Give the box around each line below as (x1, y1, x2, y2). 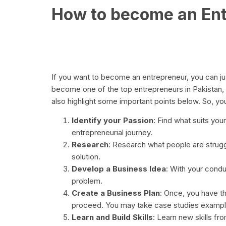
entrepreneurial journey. (72, 128, 152, 138)
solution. (72, 152, 100, 162)
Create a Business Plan (72, 188, 160, 198)
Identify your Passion (72, 116, 153, 126)
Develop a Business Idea (72, 164, 166, 174)
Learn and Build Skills (72, 212, 153, 222)
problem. (72, 176, 102, 186)
